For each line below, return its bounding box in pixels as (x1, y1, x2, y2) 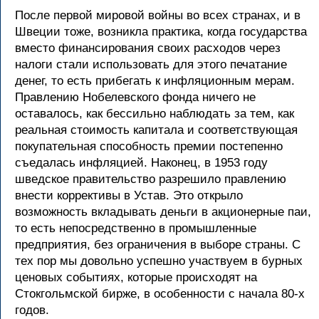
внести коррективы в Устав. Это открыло (15, 189, 243, 202)
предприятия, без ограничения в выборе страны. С (15, 238, 300, 251)
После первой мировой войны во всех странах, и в (15, 9, 300, 22)
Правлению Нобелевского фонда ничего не (15, 90, 256, 104)
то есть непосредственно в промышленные (15, 221, 256, 235)
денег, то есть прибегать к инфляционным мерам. (15, 74, 295, 88)
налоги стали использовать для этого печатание (15, 58, 287, 71)
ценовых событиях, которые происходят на (15, 271, 257, 284)
